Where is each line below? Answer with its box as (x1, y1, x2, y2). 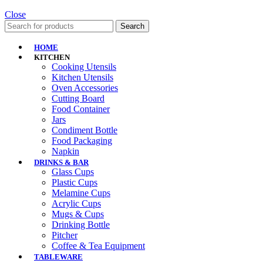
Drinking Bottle (52, 220, 110, 230)
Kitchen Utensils (52, 72, 113, 83)
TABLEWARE (34, 252, 83, 262)
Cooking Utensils (52, 62, 116, 72)
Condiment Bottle (52, 125, 117, 136)
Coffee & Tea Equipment (52, 241, 145, 251)
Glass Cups (52, 167, 94, 177)
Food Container (52, 104, 110, 114)
